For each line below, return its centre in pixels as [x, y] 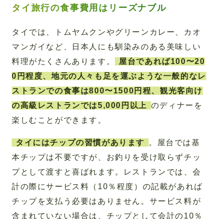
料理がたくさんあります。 [64, 62]
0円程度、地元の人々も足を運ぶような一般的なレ [109, 76]
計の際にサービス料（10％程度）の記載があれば [107, 187]
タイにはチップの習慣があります [80, 143]
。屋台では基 [175, 143]
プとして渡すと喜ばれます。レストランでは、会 [107, 172]
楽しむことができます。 [59, 120]
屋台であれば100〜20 [162, 62]
